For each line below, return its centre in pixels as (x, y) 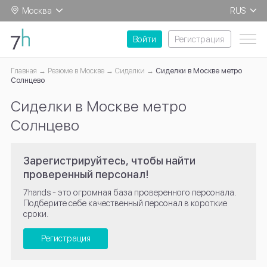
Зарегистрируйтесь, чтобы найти (110, 160)
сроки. (36, 214)
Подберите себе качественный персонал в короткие (125, 203)
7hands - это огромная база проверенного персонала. (130, 193)
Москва (37, 10)
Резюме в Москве (76, 71)
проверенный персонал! (86, 174)
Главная (24, 71)
